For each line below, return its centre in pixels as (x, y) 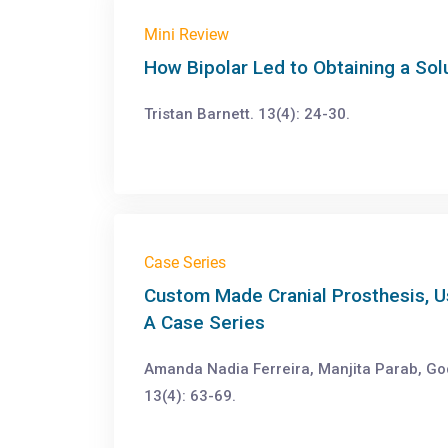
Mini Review (186, 34)
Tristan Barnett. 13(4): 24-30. (247, 114)
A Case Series (204, 322)
